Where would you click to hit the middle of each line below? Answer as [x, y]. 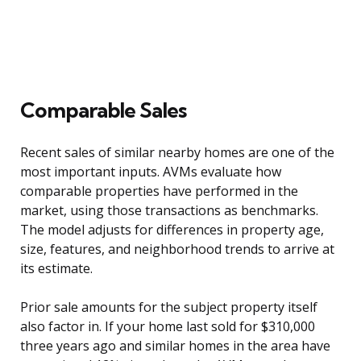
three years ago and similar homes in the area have [175, 346]
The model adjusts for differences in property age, [172, 230]
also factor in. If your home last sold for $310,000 [168, 327]
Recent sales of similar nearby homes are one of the [177, 153]
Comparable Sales [103, 110]
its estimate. [56, 269]
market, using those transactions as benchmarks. [169, 211]
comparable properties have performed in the [159, 191]
